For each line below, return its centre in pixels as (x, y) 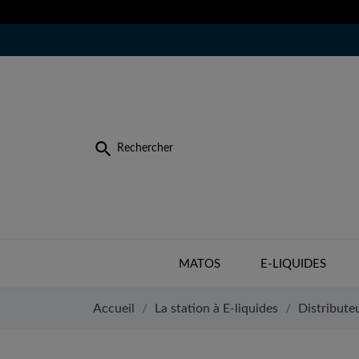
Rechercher (145, 149)
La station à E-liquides (216, 309)
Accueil (114, 309)
